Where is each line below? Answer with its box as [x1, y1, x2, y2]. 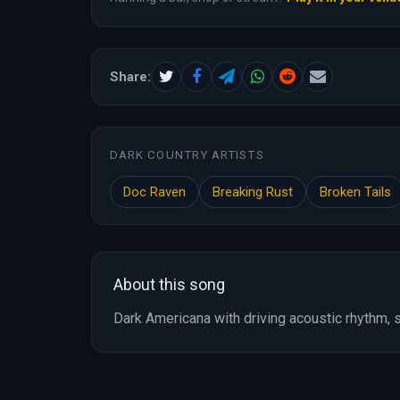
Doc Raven [123, 184, 186, 201]
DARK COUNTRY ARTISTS [110, 147, 264, 162]
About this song [113, 275, 225, 295]
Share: [110, 69, 151, 86]
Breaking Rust [212, 184, 293, 201]
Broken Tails [320, 184, 391, 201]
